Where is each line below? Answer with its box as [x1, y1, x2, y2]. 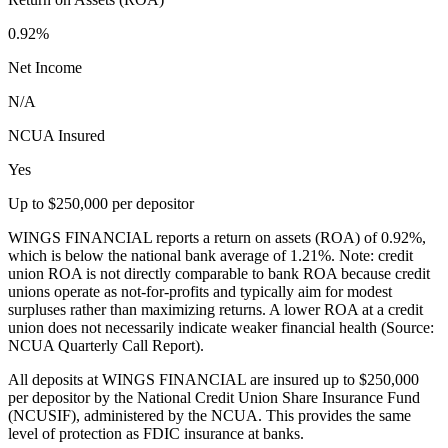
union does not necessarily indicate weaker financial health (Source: [8, 318, 434, 336]
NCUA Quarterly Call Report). [8, 336, 204, 354]
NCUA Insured [8, 126, 105, 144]
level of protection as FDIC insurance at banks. [8, 424, 304, 442]
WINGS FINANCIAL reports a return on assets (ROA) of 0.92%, [8, 228, 426, 246]
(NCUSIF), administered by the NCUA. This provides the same [8, 406, 411, 424]
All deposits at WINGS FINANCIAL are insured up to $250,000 [8, 370, 419, 388]
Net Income [8, 58, 82, 76]
